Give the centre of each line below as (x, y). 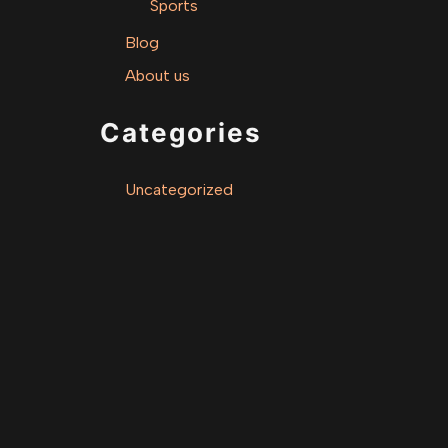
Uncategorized (179, 190)
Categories (181, 133)
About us (157, 76)
